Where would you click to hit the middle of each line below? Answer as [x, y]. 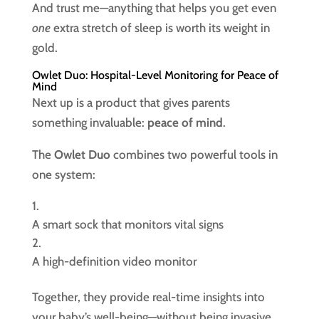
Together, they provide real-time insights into [148, 297]
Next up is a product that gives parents [131, 103]
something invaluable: [89, 122]
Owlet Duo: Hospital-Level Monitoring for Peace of [155, 75]
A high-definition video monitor [114, 261]
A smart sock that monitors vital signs [127, 224]
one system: [63, 174]
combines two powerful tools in [194, 155]
